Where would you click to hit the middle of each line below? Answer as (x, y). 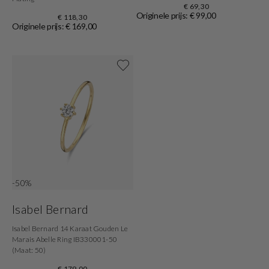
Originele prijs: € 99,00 (176, 16)
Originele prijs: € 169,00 (54, 26)
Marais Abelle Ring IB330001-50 (65, 239)
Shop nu (197, 55)
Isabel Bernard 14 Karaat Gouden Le (70, 228)
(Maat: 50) (29, 250)
